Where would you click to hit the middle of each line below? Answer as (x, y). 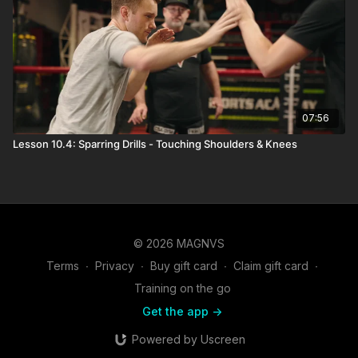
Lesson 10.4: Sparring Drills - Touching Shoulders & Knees (155, 143)
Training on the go (182, 288)
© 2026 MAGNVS (179, 243)
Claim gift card (271, 266)
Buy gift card (184, 266)
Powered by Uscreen (188, 339)
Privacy (115, 266)
